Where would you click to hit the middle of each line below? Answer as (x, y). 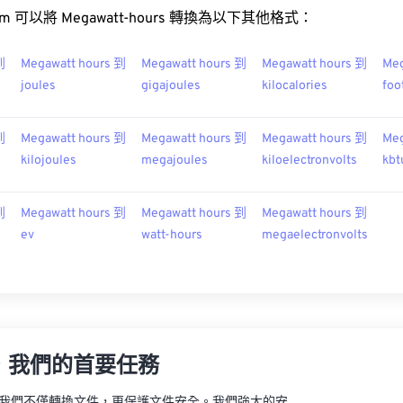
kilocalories (295, 86)
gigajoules (171, 86)
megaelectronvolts (315, 235)
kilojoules (49, 161)
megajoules (175, 161)
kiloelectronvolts (309, 161)
